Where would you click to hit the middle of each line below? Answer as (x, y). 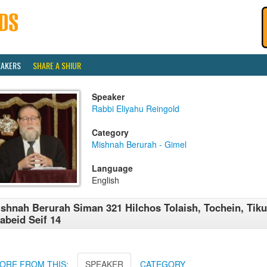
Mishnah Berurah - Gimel (139, 144)
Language (112, 168)
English (105, 180)
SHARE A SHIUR (57, 65)
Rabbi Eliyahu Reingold (136, 108)
